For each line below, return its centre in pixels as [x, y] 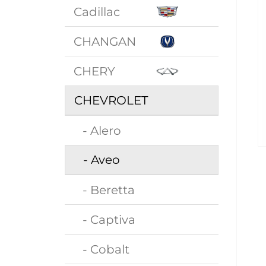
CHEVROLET [111, 100]
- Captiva [105, 219]
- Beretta [104, 190]
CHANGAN [105, 41]
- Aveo [97, 160]
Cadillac [97, 12]
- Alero [98, 130]
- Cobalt [102, 249]
